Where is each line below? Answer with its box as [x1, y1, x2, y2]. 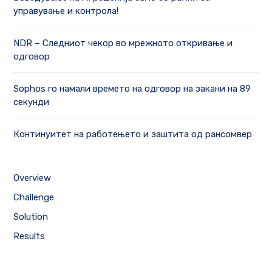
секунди [13, 97, 50, 108]
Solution [13, 211, 49, 223]
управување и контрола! [13, 5, 119, 17]
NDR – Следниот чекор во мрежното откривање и [13, 38, 233, 49]
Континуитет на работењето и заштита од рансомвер [13, 129, 253, 140]
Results [13, 231, 46, 242]
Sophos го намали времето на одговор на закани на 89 [13, 83, 251, 95]
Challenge [13, 192, 55, 203]
